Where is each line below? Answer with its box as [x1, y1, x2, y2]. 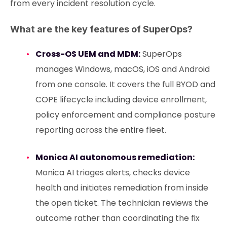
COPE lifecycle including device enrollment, [35, 94, 207, 106]
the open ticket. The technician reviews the [35, 197, 208, 209]
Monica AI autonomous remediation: [35, 152, 195, 164]
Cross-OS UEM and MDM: [35, 48, 140, 60]
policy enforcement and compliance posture [35, 109, 215, 121]
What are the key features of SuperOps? [10, 24, 193, 35]
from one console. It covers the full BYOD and [35, 79, 215, 91]
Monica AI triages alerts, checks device [35, 167, 190, 179]
